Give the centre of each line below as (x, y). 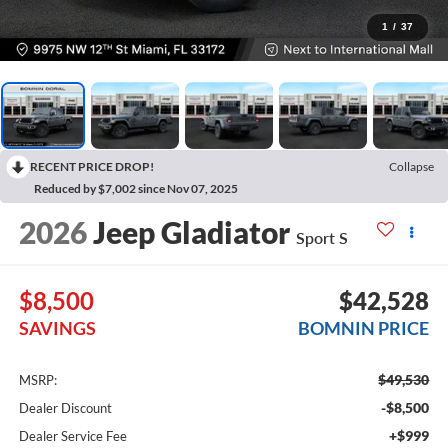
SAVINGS (57, 328)
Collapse (411, 167)
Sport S (321, 237)
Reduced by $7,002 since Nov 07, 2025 (136, 189)
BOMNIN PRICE (364, 328)
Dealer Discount (65, 408)
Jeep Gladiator (191, 231)
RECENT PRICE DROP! (92, 167)
